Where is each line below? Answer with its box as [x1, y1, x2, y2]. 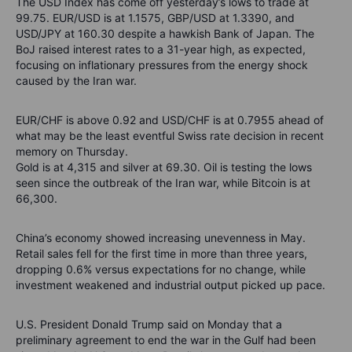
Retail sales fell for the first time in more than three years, [16, 246, 307, 260]
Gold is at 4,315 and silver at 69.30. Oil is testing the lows [16, 159, 312, 174]
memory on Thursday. [16, 144, 128, 158]
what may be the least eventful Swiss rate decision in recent [16, 128, 324, 142]
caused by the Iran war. [16, 73, 137, 87]
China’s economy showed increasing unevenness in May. [16, 230, 306, 244]
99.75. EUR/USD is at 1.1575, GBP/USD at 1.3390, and [16, 10, 295, 24]
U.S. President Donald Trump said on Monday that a [16, 317, 282, 331]
